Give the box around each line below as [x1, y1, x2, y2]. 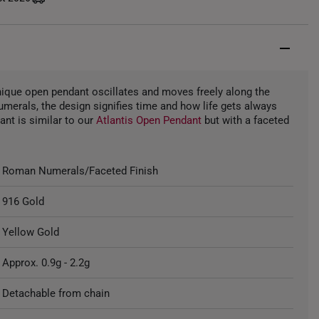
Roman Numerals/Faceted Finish [2, 164, 159, 177]
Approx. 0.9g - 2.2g [2, 256, 90, 269]
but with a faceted [202, 114, 290, 127]
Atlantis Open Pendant [96, 114, 202, 127]
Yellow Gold [2, 226, 60, 239]
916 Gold [2, 195, 45, 208]
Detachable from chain [2, 287, 110, 300]
